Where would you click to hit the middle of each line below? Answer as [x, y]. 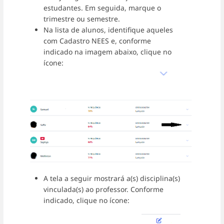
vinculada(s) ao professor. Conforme [103, 189]
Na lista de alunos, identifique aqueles [108, 30]
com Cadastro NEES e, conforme [97, 41]
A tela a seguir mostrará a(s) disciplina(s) [112, 178]
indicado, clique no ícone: [93, 200]
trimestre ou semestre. [82, 19]
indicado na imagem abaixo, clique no [107, 52]
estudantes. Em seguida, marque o [102, 8]
